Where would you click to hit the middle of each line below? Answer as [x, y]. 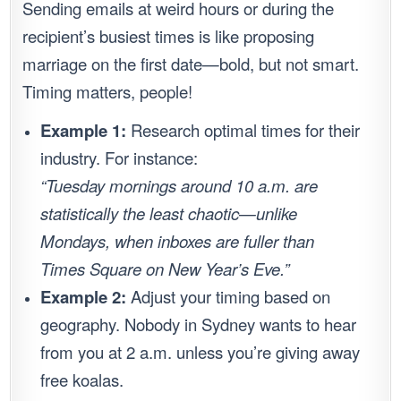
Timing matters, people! [108, 92]
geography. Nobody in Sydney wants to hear [199, 324]
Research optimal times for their [243, 130]
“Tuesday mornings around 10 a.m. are [179, 186]
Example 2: [84, 297]
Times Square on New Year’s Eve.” [165, 269]
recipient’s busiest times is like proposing [169, 36]
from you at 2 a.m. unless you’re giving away [200, 352]
